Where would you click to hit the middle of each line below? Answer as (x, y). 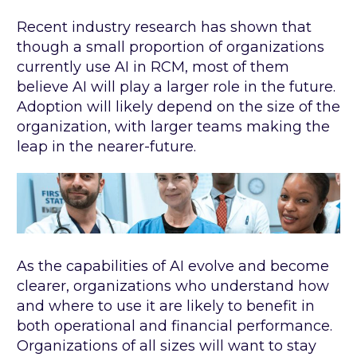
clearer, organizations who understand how (173, 286)
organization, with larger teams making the (173, 126)
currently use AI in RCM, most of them (153, 67)
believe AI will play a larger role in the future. (176, 86)
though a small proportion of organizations (171, 47)
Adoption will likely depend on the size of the (178, 106)
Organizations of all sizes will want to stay (167, 345)
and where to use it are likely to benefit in (166, 306)
